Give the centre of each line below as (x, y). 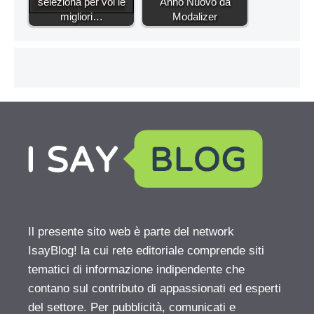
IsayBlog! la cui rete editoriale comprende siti (146, 251)
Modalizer (195, 16)
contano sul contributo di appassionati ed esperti (155, 288)
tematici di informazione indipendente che (136, 269)
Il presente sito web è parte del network (131, 232)
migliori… (81, 16)
